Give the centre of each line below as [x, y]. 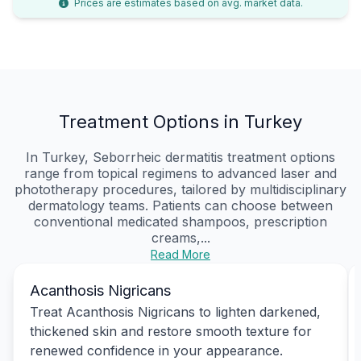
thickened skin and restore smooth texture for [171, 331]
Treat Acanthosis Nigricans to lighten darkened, [175, 311]
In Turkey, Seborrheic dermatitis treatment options [180, 157]
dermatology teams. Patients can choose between [180, 205]
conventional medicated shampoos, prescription [180, 221]
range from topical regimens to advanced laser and [180, 173]
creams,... [180, 237]
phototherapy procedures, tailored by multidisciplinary [180, 189]
